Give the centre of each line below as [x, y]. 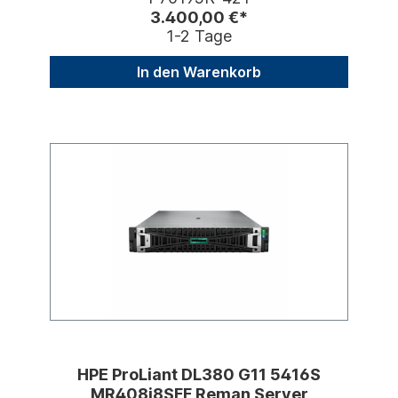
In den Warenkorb [199, 72]
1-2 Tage [199, 36]
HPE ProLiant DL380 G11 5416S [199, 375]
